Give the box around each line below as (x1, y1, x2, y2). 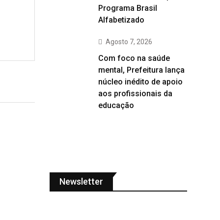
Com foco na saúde (98, 54, 170, 63)
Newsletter (59, 176, 103, 187)
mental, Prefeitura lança (98, 65, 185, 75)
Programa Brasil (98, 3, 157, 13)
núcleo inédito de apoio (98, 77, 183, 86)
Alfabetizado (98, 15, 144, 25)
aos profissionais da (98, 89, 172, 98)
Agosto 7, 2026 (106, 38, 152, 46)
